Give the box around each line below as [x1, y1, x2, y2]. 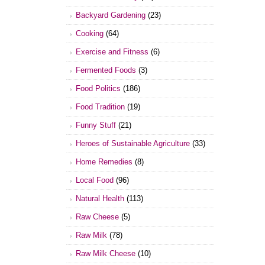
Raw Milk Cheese [76, 249, 136, 258]
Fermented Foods [76, 66, 137, 75]
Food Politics [76, 84, 121, 93]
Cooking [76, 29, 104, 38]
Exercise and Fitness [76, 47, 149, 57]
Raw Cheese [76, 212, 119, 222]
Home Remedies [76, 157, 133, 167]
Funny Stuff [76, 121, 117, 130]
